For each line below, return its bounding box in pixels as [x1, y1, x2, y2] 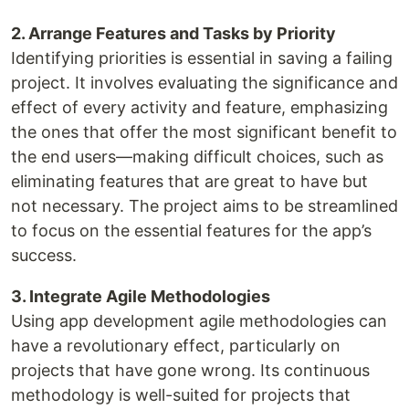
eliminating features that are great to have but [11, 172, 368, 192]
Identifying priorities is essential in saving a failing [11, 48, 393, 68]
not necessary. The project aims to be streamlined [11, 196, 398, 216]
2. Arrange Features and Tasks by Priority [11, 24, 336, 44]
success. [11, 246, 77, 266]
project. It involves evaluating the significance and [11, 73, 398, 93]
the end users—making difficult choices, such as [11, 147, 383, 167]
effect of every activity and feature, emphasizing [11, 98, 388, 118]
